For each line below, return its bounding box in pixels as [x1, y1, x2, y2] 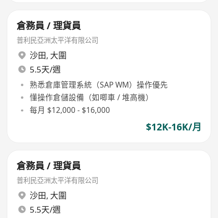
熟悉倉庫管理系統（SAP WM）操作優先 [29, 79, 168, 90]
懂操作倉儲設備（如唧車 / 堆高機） [29, 91, 153, 103]
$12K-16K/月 [145, 121, 201, 134]
